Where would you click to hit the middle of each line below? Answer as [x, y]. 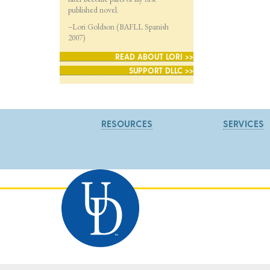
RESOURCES [127, 123]
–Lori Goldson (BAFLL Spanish [118, 27]
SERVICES [243, 123]
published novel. [93, 10]
